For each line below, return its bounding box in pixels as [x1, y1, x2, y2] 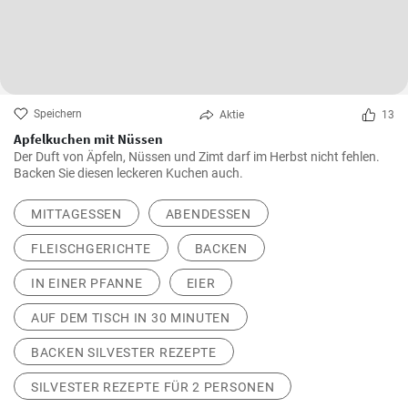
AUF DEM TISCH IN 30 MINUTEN [31, 311, 230, 326]
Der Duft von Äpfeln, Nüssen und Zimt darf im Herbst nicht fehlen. [14, 149, 380, 165]
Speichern [34, 107, 82, 121]
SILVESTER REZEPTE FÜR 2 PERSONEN [31, 380, 275, 395]
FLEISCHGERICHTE [31, 241, 151, 257]
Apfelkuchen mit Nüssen [14, 130, 163, 148]
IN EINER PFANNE [31, 276, 143, 291]
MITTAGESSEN [31, 207, 122, 222]
